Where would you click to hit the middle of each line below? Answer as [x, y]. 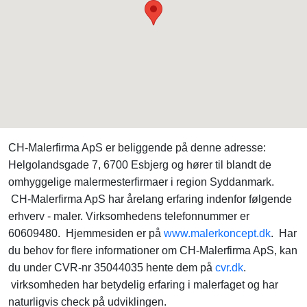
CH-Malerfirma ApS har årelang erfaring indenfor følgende [150, 199]
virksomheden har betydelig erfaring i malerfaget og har [143, 285]
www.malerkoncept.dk [217, 233]
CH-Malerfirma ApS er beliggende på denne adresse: [137, 148]
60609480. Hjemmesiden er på [86, 233]
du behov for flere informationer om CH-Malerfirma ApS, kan [153, 250]
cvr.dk [229, 268]
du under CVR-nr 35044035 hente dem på [112, 268]
